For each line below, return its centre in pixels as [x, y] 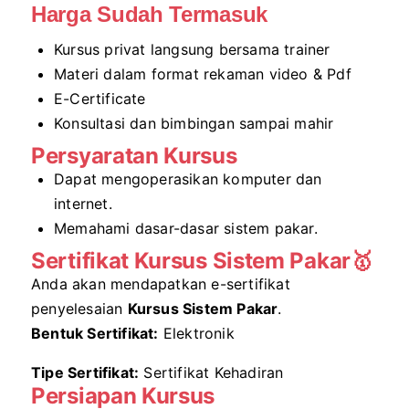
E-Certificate [100, 99]
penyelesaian [79, 309]
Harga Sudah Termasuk [149, 15]
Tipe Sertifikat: [85, 373]
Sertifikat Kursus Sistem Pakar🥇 [202, 261]
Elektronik [196, 334]
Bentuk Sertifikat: [95, 334]
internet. [83, 204]
